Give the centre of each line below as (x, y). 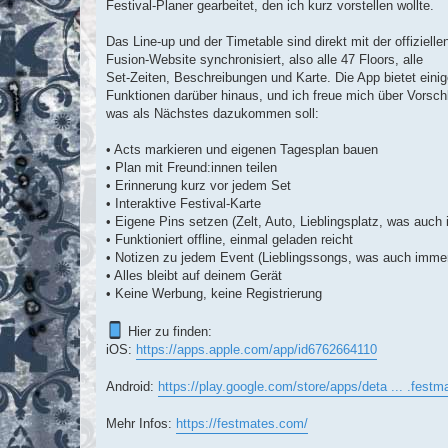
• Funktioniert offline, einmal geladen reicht (229, 239)
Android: (132, 386)
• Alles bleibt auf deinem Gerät (194, 275)
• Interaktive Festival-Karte (183, 203)
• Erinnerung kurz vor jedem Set (198, 185)
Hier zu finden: (168, 331)
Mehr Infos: (141, 423)
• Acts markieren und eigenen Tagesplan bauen (242, 149)
